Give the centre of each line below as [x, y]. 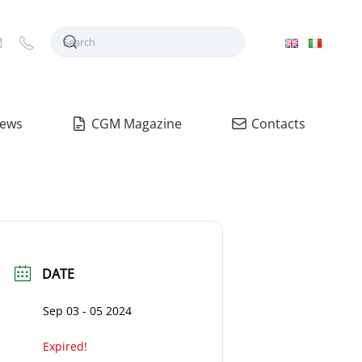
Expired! [65, 347]
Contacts [278, 123]
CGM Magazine [137, 123]
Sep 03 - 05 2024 [87, 311]
